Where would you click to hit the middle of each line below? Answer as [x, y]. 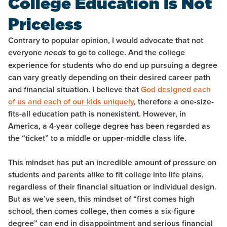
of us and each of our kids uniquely [71, 102]
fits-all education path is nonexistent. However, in [97, 114]
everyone [26, 53]
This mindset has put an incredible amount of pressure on [112, 163]
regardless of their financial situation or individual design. [112, 187]
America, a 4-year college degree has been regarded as [109, 126]
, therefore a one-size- [174, 102]
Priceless [45, 24]
